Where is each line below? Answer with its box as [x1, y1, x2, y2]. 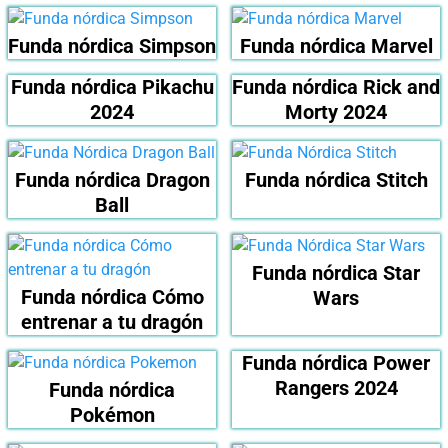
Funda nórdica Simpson [8, 34, 216, 59]
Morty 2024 [285, 100, 387, 125]
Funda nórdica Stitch [244, 168, 428, 193]
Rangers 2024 [274, 376, 398, 401]
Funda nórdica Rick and [232, 75, 440, 100]
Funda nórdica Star [252, 261, 420, 286]
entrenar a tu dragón [21, 310, 203, 335]
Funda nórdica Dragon [14, 168, 210, 193]
